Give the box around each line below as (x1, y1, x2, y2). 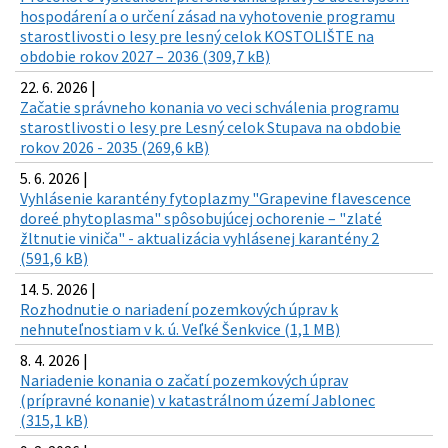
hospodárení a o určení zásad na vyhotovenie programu (20, 5, 395, 26)
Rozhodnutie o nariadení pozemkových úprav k (20, 298, 338, 319)
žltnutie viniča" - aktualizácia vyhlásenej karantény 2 (20, 227, 379, 248)
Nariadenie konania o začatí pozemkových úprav (20, 369, 348, 390)
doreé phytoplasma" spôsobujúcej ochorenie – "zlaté (20, 207, 382, 228)
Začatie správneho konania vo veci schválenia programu (20, 96, 399, 117)
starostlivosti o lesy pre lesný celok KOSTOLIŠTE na (20, 25, 374, 46)
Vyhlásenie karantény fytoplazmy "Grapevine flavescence (20, 187, 411, 208)
